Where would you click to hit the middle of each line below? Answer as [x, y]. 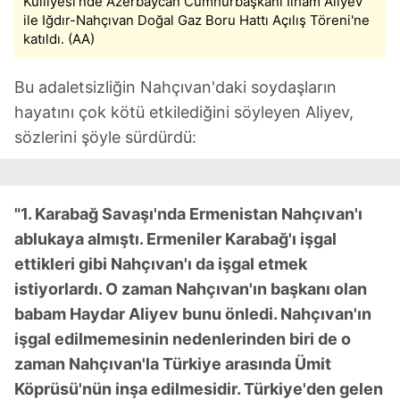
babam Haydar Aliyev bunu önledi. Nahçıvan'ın [193, 314]
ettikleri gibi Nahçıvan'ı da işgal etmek [161, 264]
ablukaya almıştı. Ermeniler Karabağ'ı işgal [175, 239]
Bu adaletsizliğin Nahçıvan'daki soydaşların [175, 87]
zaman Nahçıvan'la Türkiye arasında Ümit [173, 364]
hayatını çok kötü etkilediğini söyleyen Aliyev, [184, 112]
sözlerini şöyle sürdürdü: [105, 137]
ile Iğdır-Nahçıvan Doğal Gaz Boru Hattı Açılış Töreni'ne [196, 21]
